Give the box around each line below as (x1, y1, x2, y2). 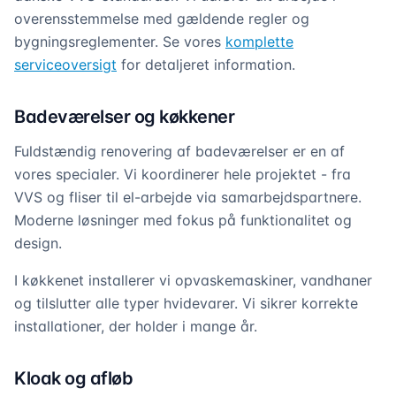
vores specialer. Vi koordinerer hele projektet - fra (14, 165, 351, 183)
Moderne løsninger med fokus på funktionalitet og (14, 211, 352, 229)
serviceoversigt (14, 56, 117, 73)
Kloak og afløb (14, 368, 133, 389)
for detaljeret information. (117, 56, 295, 73)
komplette (225, 33, 293, 50)
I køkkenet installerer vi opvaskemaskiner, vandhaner (14, 271, 372, 289)
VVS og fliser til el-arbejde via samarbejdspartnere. (14, 188, 362, 206)
